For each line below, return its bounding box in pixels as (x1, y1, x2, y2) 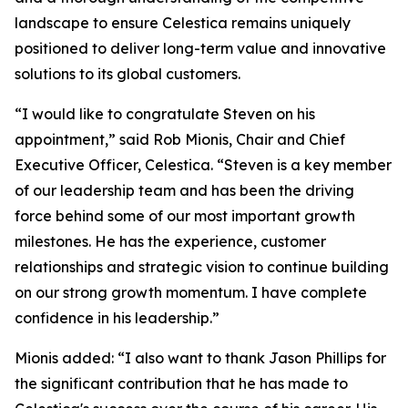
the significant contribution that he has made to (15, 374, 348, 393)
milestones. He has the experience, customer (15, 232, 326, 250)
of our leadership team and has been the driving (15, 181, 354, 199)
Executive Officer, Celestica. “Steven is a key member (15, 156, 392, 174)
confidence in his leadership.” (15, 309, 219, 327)
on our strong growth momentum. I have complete (15, 283, 367, 301)
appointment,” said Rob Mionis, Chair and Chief (15, 130, 345, 148)
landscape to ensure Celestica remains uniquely (15, 14, 351, 32)
